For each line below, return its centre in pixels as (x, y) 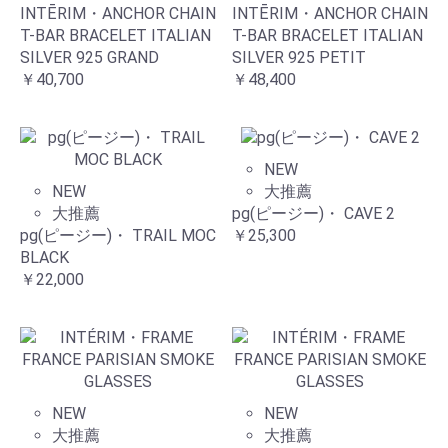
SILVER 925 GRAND (89, 57)
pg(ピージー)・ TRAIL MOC (118, 235)
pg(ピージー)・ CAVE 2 (313, 214)
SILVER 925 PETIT (299, 57)
